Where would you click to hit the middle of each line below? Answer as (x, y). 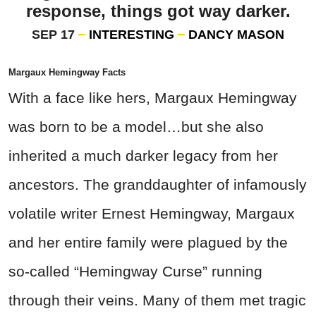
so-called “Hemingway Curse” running (135, 272)
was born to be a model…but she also (136, 127)
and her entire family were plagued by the (148, 243)
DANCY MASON (236, 35)
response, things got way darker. (158, 11)
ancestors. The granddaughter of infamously (158, 185)
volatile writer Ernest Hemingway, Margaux (152, 214)
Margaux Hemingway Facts (67, 73)
